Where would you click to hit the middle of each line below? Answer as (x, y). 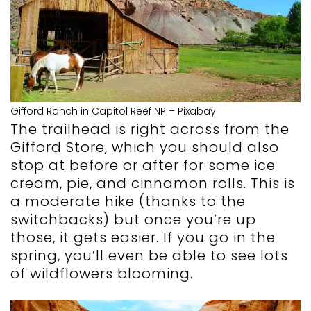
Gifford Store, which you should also (145, 148)
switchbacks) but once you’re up (133, 220)
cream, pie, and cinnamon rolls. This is (153, 184)
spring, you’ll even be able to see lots (149, 256)
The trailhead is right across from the (150, 129)
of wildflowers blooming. (104, 274)
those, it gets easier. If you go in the (143, 238)
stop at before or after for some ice (143, 166)
